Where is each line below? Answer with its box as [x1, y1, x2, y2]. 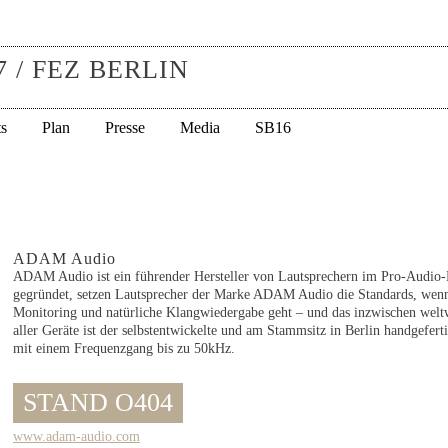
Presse [105, 119, 145, 136]
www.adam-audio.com [13, 429, 140, 444]
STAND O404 [23, 388, 173, 417]
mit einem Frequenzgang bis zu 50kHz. [13, 341, 235, 356]
